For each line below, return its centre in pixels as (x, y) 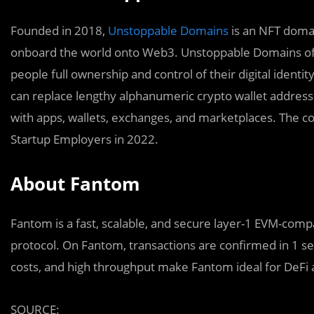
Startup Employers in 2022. (84, 139)
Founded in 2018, (58, 30)
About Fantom (75, 184)
